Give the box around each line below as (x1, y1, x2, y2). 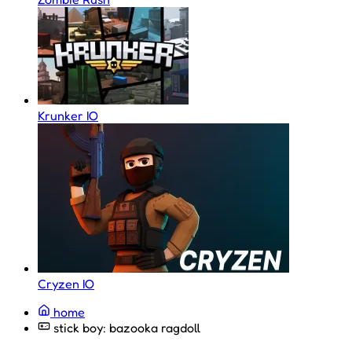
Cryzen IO (38, 276, 94, 291)
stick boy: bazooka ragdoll (50, 320, 200, 335)
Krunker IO (38, 108, 98, 123)
